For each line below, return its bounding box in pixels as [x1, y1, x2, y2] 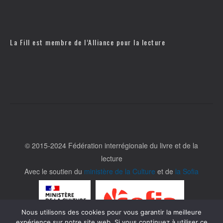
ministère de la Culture [84, 166, 155, 177]
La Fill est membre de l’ [10, 37, 88, 48]
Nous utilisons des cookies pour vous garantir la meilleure [21, 208, 202, 216]
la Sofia [175, 166, 199, 177]
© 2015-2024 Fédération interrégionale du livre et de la [25, 140, 198, 151]
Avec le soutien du [24, 166, 84, 177]
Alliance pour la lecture [88, 37, 165, 48]
